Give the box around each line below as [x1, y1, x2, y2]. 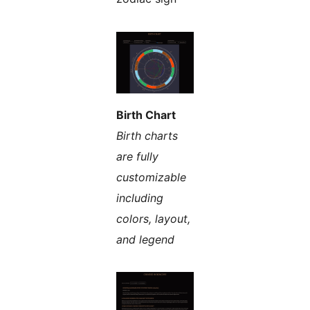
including [116, 191, 163, 206]
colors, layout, [116, 212, 190, 226]
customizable [116, 170, 186, 185]
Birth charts [116, 129, 178, 143]
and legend [116, 232, 174, 247]
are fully [116, 149, 158, 164]
